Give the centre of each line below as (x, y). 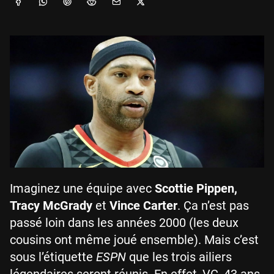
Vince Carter (143, 205)
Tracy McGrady (51, 205)
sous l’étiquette (53, 257)
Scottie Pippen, (196, 188)
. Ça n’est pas (213, 205)
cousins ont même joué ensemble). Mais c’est (134, 239)
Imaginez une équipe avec (82, 188)
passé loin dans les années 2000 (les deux (124, 222)
